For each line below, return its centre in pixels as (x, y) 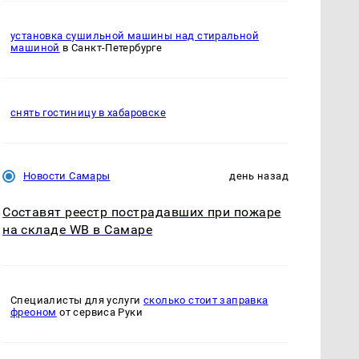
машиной (35, 47)
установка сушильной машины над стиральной (135, 35)
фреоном (34, 313)
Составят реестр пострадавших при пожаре (142, 212)
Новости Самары (67, 175)
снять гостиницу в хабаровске (88, 112)
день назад (259, 175)
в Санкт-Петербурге (111, 47)
